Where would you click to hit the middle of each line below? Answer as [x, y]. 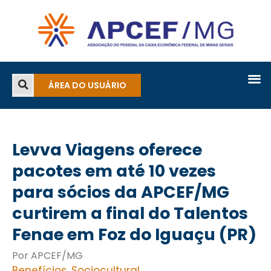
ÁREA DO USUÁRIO [87, 86]
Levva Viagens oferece [107, 150]
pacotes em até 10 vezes [114, 171]
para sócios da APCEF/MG [121, 192]
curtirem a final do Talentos [130, 214]
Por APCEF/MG [47, 256]
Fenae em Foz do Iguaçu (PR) [134, 235]
